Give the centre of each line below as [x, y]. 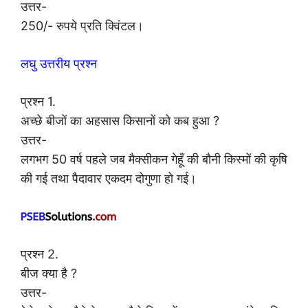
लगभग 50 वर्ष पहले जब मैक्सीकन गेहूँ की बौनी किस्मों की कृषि [154, 159]
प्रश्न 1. [38, 102]
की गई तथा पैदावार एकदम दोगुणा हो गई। [109, 179]
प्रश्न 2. [40, 254]
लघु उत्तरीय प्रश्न [59, 64]
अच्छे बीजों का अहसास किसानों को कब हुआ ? [120, 121]
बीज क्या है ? [49, 274]
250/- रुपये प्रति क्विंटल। [82, 26]
